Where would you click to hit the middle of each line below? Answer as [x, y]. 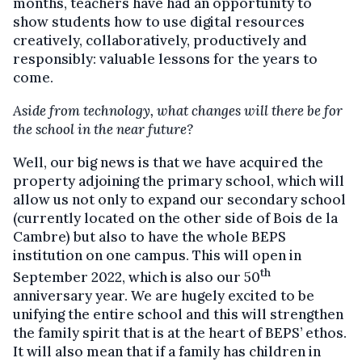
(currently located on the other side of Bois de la [175, 219]
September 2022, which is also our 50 [137, 278]
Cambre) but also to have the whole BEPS [149, 237]
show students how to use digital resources [159, 22]
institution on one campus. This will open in [157, 256]
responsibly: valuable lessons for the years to [165, 59]
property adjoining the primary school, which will [179, 181]
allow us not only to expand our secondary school [179, 200]
